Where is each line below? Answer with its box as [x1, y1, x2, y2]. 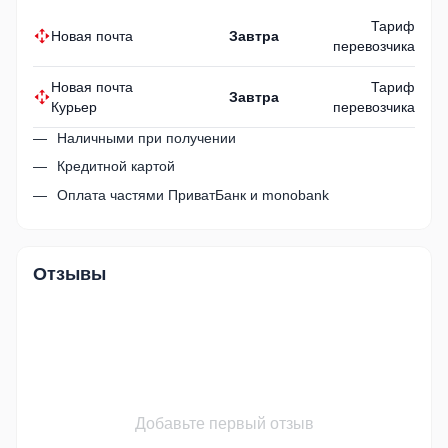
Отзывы [33, 263, 106, 284]
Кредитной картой [57, 158, 175, 175]
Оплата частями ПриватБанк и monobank [57, 186, 329, 203]
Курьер [51, 98, 97, 115]
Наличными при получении [57, 129, 236, 146]
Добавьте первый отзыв [134, 414, 314, 432]
